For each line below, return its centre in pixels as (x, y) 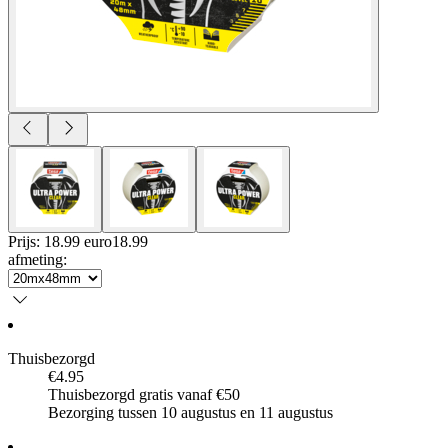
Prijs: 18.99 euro (60, 241)
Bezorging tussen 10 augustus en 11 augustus (190, 412)
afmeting (35, 259)
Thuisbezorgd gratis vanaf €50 (144, 394)
